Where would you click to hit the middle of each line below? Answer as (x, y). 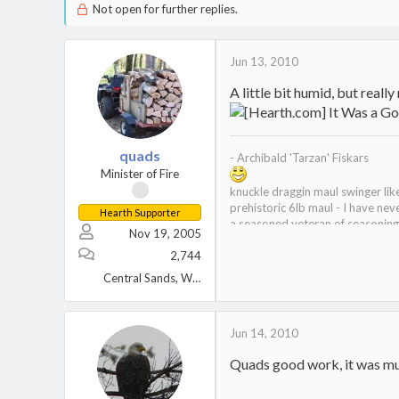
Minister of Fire (140, 174)
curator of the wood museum (305, 240)
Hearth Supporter (140, 212)
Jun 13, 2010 (264, 61)
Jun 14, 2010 (264, 333)
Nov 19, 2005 (165, 233)
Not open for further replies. (163, 9)
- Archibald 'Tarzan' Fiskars (299, 158)
